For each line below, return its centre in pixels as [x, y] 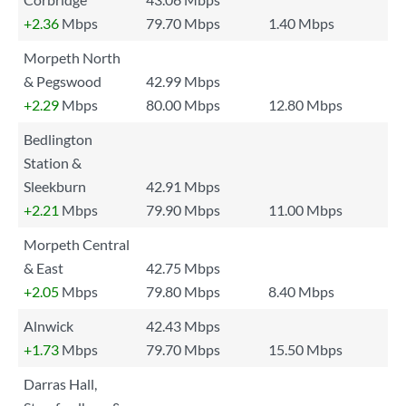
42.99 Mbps [183, 81]
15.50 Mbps [305, 349]
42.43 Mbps [183, 326]
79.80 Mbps [183, 291]
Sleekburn [55, 186]
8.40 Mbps [301, 291]
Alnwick [48, 326]
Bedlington [58, 139]
